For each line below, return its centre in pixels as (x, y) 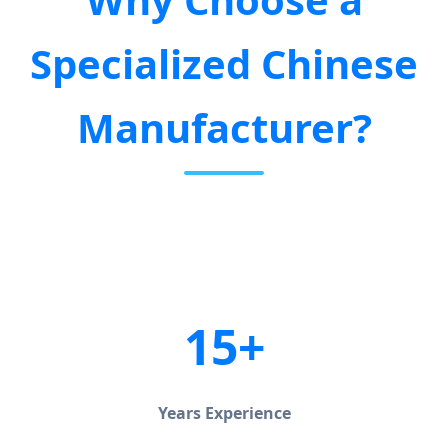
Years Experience (224, 412)
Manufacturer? (224, 128)
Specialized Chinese (224, 64)
